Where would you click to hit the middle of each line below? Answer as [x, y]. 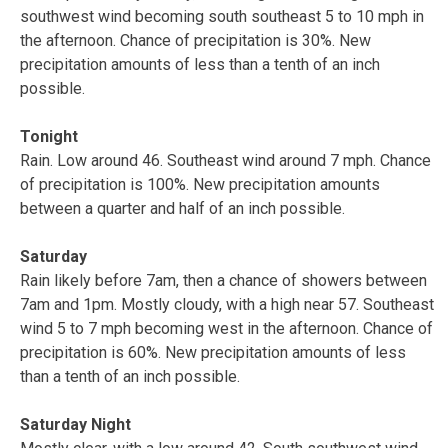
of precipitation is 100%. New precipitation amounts [200, 184]
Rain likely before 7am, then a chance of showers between [223, 280]
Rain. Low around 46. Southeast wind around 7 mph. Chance [225, 160]
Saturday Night [75, 424]
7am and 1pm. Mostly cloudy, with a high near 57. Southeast [227, 304]
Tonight [49, 136]
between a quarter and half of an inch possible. [182, 208]
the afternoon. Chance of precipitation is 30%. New [195, 40]
